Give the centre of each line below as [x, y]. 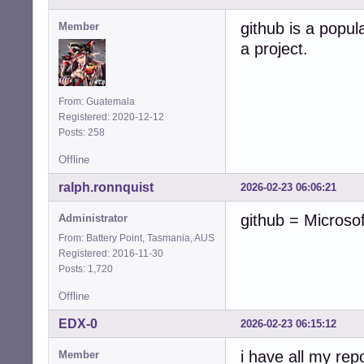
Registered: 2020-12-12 [111, 117]
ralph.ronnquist [106, 187]
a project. [274, 48]
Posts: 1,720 [88, 269]
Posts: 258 [84, 132]
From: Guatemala [97, 101]
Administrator [93, 218]
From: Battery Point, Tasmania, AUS [136, 238]
